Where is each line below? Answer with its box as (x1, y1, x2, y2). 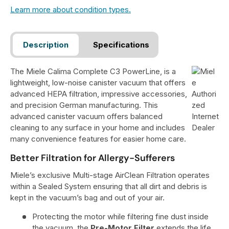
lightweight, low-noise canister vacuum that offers (10, 78, 186, 88)
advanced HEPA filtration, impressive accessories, (10, 89, 187, 99)
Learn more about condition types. (10, 5, 131, 15)
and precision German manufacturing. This (10, 100, 158, 110)
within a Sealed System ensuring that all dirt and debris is (10, 181, 207, 192)
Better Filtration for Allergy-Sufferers (10, 152, 175, 165)
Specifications (93, 40, 149, 50)
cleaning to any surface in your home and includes (10, 123, 185, 133)
